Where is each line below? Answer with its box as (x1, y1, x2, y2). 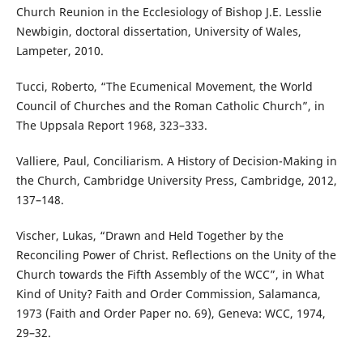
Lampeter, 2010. (15, 42, 104, 58)
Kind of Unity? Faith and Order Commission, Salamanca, (15, 285, 321, 301)
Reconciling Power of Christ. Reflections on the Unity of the (15, 246, 336, 263)
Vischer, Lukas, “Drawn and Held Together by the (15, 227, 284, 243)
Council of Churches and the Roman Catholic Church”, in (15, 97, 325, 113)
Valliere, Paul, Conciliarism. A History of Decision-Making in (15, 152, 337, 169)
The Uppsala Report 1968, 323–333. (15, 117, 207, 133)
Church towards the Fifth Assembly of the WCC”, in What (15, 266, 324, 282)
